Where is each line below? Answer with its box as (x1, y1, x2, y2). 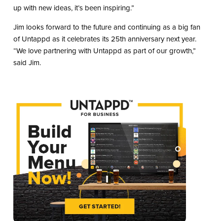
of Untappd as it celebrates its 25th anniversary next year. (13, 34, 196, 45)
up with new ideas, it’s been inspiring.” (13, 2, 134, 14)
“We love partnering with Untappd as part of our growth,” (13, 45, 196, 57)
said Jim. (13, 57, 41, 69)
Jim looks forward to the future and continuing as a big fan (13, 22, 200, 33)
